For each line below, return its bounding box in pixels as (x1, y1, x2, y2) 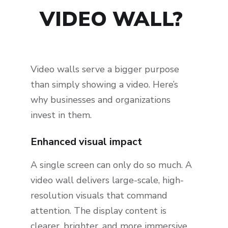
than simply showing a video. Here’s (31, 78, 178, 91)
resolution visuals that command (31, 189, 167, 202)
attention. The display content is (31, 205, 166, 217)
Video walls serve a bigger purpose (31, 63, 179, 75)
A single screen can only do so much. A (31, 159, 192, 172)
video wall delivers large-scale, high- (31, 174, 184, 187)
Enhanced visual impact (31, 135, 142, 149)
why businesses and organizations (31, 93, 170, 106)
